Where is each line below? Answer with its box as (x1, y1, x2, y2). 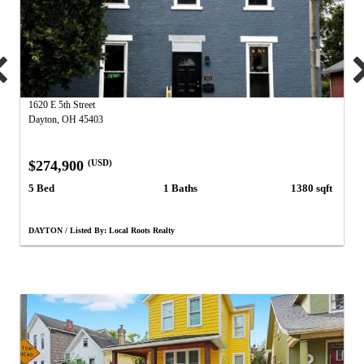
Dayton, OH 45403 (28, 114, 103, 126)
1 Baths (163, 181, 198, 194)
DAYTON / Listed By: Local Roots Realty (28, 226, 175, 235)
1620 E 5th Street (28, 99, 95, 111)
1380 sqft (291, 181, 333, 194)
